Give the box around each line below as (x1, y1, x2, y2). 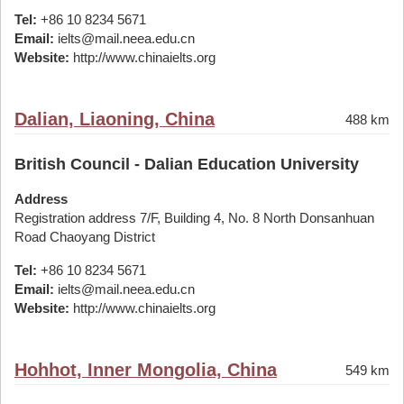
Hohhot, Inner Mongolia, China (14, 360, 277, 380)
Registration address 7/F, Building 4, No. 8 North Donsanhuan (14, 210, 374, 225)
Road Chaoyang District (14, 229, 155, 244)
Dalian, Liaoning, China (14, 109, 215, 129)
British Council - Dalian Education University (14, 155, 359, 173)
